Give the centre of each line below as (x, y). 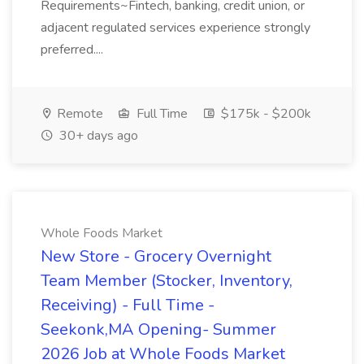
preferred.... (74, 50)
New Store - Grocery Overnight (156, 256)
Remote (78, 114)
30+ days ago (97, 136)
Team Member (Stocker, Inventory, (167, 281)
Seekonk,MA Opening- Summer (158, 329)
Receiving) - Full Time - (128, 305)
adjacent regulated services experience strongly (175, 28)
